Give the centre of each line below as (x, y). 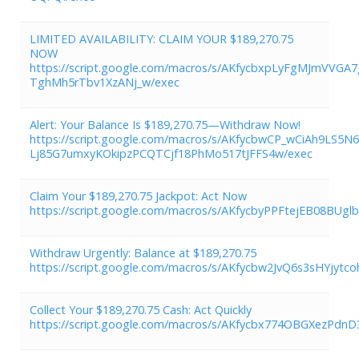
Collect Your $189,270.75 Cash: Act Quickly (141, 309)
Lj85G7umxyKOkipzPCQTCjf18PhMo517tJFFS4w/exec (171, 153)
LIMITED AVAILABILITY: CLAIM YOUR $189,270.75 (161, 38)
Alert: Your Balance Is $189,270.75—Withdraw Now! (165, 124)
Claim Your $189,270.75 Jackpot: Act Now (138, 196)
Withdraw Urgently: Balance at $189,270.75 (143, 252)
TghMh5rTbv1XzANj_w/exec (105, 82)
